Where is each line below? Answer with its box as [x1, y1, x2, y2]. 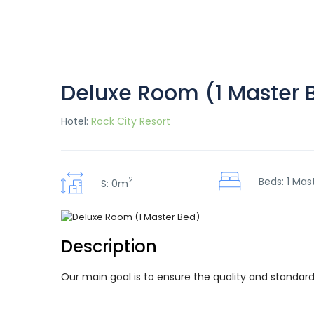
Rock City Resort [91, 114, 170, 128]
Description [61, 234, 157, 258]
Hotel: [61, 114, 91, 128]
